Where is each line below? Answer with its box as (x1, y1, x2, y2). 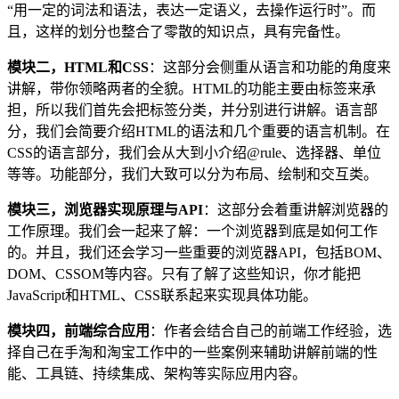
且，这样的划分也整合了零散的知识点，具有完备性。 (7, 24, 349, 40)
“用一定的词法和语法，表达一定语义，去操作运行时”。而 (7, 3, 376, 19)
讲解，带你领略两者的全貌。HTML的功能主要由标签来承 (7, 81, 376, 97)
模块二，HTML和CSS (7, 60, 149, 76)
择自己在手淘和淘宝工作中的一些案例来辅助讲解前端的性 (7, 345, 378, 361)
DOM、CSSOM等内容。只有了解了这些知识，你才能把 (7, 266, 361, 282)
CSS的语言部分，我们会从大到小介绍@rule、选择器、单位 (7, 145, 381, 161)
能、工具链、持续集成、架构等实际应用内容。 (7, 366, 306, 382)
